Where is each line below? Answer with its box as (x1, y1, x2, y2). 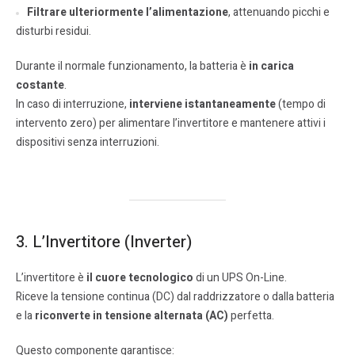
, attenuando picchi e (228, 4, 330, 21)
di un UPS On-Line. (193, 269, 287, 287)
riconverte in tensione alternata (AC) (35, 307, 228, 325)
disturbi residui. (16, 23, 91, 40)
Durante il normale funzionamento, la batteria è (16, 58, 249, 75)
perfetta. (228, 307, 274, 325)
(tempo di (276, 96, 326, 113)
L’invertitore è (16, 269, 86, 287)
